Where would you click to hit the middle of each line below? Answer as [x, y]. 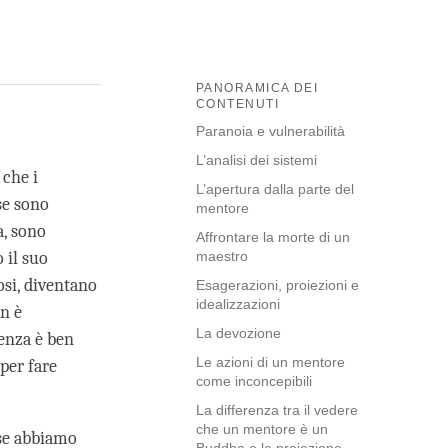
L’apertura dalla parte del [275, 189]
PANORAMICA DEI [257, 88]
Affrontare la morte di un [273, 237]
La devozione [238, 333]
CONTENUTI [237, 104]
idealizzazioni [238, 304]
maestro [222, 256]
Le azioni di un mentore [270, 362]
